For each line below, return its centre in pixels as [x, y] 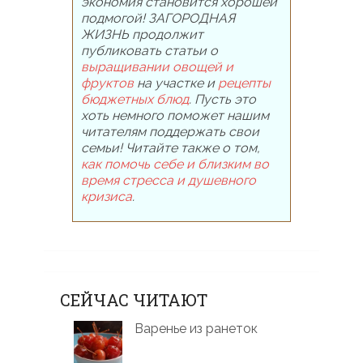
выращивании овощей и [157, 66]
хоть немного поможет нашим [175, 115]
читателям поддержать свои [170, 131]
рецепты [244, 83]
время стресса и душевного [168, 180]
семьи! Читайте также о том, [170, 147]
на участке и [175, 83]
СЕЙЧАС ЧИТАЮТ [133, 299]
